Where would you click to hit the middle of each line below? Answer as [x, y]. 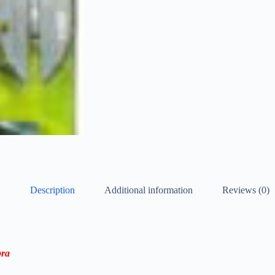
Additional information [149, 190]
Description [52, 190]
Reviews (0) [246, 190]
